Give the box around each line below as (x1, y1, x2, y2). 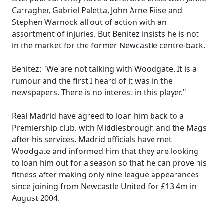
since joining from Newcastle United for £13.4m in (12, 181, 197, 192)
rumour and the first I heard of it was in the (12, 75, 173, 86)
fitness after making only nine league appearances (12, 169, 199, 180)
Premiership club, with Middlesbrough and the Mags (12, 122, 207, 133)
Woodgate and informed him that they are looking (12, 146, 198, 156)
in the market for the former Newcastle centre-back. (12, 40, 205, 51)
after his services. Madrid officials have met (12, 134, 172, 145)
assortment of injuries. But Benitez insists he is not (12, 28, 199, 39)
